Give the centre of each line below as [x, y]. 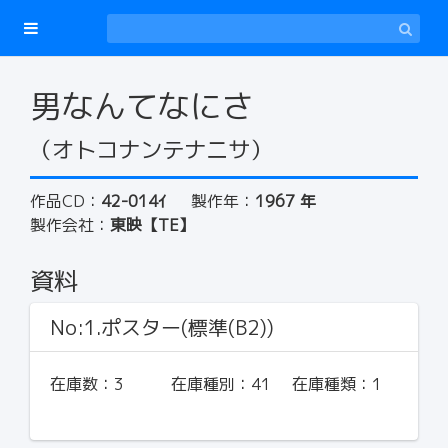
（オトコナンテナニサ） [151, 149]
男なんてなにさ [142, 106]
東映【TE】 [152, 225]
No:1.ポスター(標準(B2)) [162, 327]
